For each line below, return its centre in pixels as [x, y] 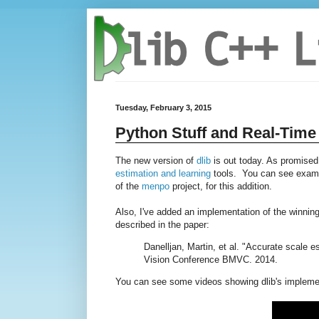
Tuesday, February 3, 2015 [163, 108]
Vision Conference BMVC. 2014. [211, 259]
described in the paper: [162, 224]
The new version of [156, 160]
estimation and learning [163, 173]
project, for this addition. [221, 186]
